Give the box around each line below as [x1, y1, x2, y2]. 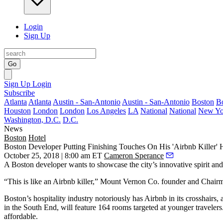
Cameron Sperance [104, 151, 164, 160]
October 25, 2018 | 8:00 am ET [4, 151, 102, 160]
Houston [4, 107, 31, 115]
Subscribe [4, 89, 35, 97]
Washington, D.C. [4, 115, 61, 124]
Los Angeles [87, 107, 126, 115]
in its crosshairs [169, 194, 217, 203]
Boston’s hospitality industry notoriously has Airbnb [4, 194, 169, 203]
